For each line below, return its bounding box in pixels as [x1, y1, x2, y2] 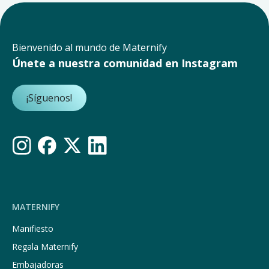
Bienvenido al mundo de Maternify [12, 41, 167, 55]
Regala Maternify [12, 241, 78, 253]
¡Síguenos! [26, 91, 72, 104]
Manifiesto [12, 223, 53, 235]
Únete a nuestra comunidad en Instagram [12, 56, 238, 71]
